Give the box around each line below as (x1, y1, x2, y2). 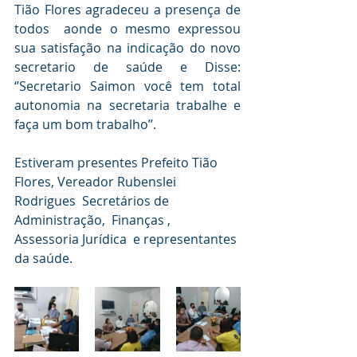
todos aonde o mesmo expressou (14, 20, 241, 37)
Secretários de (76, 192, 172, 210)
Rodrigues (14, 192, 76, 210)
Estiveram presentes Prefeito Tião (14, 154, 221, 171)
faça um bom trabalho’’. (14, 116, 156, 133)
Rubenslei (114, 173, 179, 190)
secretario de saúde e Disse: (14, 58, 241, 76)
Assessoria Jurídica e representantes (14, 230, 240, 248)
